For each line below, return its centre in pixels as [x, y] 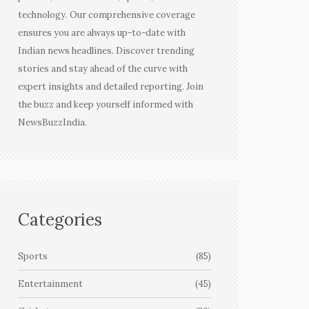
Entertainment [50, 284]
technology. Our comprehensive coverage [107, 15]
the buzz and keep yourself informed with [106, 104]
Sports [33, 256]
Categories [60, 220]
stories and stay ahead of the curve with [103, 69]
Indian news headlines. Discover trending [106, 51]
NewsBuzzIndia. [52, 122]
